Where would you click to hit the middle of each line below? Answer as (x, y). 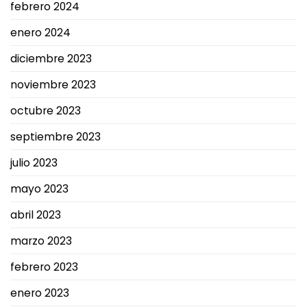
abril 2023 (36, 215)
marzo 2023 (41, 241)
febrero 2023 (44, 267)
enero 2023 (40, 293)
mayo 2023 (39, 189)
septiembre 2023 (56, 137)
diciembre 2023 (51, 59)
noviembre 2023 (53, 85)
